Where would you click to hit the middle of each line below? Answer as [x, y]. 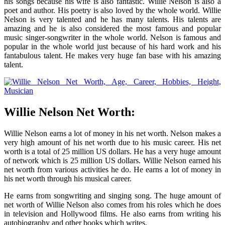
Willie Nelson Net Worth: [70, 112]
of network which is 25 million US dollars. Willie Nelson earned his [113, 160]
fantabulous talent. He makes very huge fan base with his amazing [113, 55]
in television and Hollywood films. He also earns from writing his [113, 213]
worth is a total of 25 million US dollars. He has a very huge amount [113, 151]
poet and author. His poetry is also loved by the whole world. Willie [113, 10]
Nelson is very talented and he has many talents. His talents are [113, 19]
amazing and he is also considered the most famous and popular [113, 28]
